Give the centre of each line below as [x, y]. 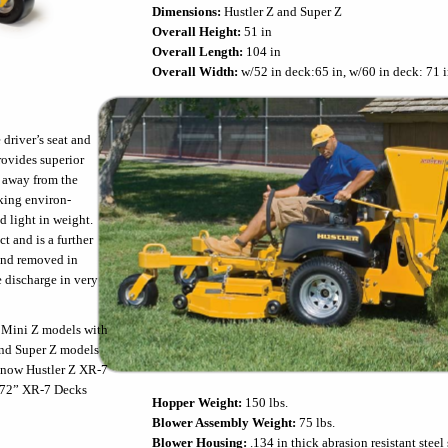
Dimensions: [188, 11]
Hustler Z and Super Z [283, 11]
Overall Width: [195, 71]
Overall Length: [197, 51]
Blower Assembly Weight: [224, 422]
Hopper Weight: [197, 402]
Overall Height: [196, 31]
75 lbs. [315, 422]
